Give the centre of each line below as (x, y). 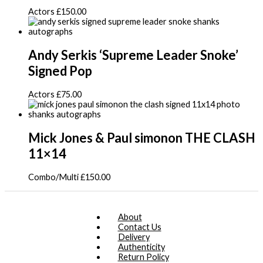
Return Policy (143, 257)
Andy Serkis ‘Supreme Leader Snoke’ (133, 55)
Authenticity (141, 247)
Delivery (134, 237)
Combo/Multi (54, 177)
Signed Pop (60, 70)
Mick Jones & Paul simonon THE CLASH (142, 138)
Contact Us (139, 227)
